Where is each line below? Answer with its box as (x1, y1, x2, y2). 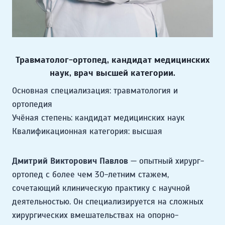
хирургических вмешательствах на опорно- (12, 210, 178, 221)
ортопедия (12, 99, 52, 110)
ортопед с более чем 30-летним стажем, (12, 169, 169, 180)
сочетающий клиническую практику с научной (12, 183, 190, 194)
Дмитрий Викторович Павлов (12, 156, 128, 167)
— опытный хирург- (128, 156, 204, 167)
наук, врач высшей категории (50, 67, 173, 79)
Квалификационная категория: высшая (12, 126, 162, 137)
